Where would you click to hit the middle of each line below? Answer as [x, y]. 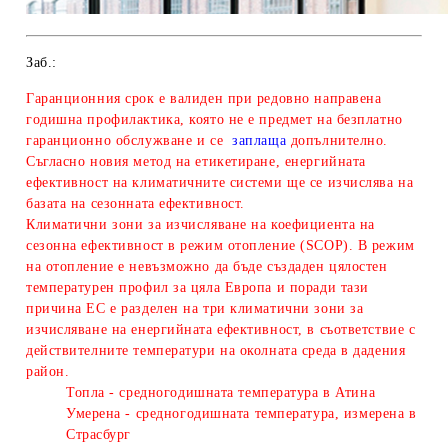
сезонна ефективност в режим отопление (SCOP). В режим [220, 245]
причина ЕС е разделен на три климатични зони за [195, 308]
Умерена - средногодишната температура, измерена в [241, 413]
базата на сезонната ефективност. [135, 203]
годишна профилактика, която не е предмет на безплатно [214, 119]
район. [48, 371]
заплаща [255, 140]
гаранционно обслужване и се [125, 140]
